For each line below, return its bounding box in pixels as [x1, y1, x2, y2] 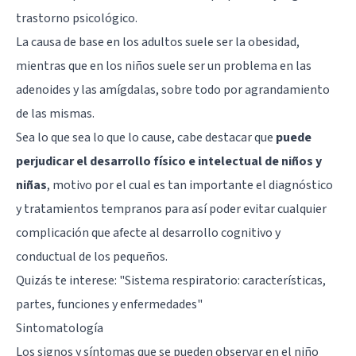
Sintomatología [16, 319, 103, 337]
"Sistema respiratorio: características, [119, 271, 326, 289]
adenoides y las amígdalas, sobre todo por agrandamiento [16, 80, 330, 99]
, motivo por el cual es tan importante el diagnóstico [47, 176, 333, 194]
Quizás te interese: [16, 271, 119, 289]
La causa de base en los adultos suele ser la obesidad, [16, 33, 300, 51]
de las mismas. [16, 104, 95, 122]
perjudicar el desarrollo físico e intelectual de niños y [16, 152, 322, 170]
